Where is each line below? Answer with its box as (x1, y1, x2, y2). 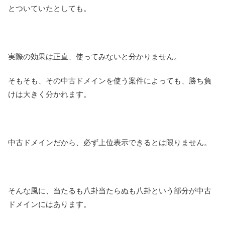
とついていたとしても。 (8, 4, 91, 13)
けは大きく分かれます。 (8, 90, 91, 99)
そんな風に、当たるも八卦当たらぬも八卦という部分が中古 (8, 186, 211, 195)
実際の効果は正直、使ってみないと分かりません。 (8, 52, 181, 61)
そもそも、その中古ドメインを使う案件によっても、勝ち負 (8, 76, 211, 85)
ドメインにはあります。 (8, 200, 91, 209)
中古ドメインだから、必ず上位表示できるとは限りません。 (8, 138, 211, 147)
